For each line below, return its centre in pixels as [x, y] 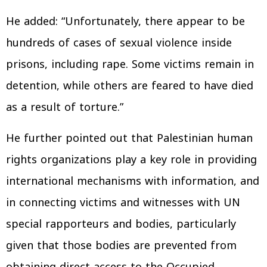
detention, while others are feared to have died [130, 86]
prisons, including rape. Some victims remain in [130, 64]
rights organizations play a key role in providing [131, 160]
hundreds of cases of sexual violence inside [119, 43]
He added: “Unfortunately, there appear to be [125, 21]
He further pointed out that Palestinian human [129, 138]
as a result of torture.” [65, 107]
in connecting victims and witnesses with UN [123, 203]
